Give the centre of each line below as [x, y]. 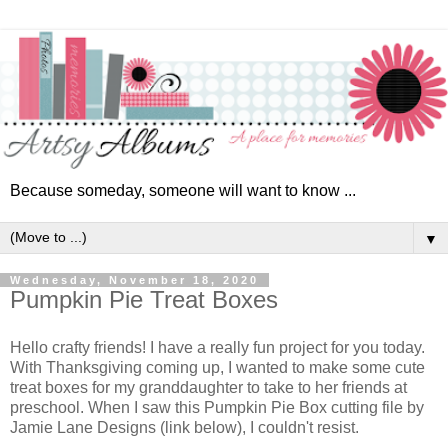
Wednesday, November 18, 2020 [134, 280]
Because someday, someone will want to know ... [183, 190]
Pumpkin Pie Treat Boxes [144, 299]
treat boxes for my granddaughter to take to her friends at [208, 387]
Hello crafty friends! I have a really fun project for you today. [217, 347]
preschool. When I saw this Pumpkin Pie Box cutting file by [217, 407]
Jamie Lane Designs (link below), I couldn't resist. [184, 427]
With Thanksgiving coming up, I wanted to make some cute [217, 367]
